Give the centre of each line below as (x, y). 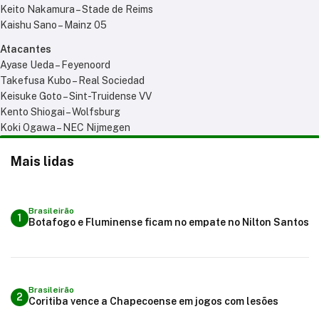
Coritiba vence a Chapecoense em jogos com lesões (189, 301)
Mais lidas (42, 162)
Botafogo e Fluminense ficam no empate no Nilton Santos (168, 222)
